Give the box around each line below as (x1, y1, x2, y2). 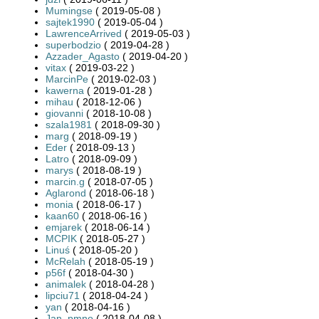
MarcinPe (46, 73, 88, 85)
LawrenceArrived (46, 27, 122, 39)
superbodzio (46, 38, 101, 51)
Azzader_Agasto (46, 50, 120, 62)
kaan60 (46, 209, 79, 221)
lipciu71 (46, 289, 80, 301)
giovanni (46, 107, 83, 119)
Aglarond (46, 187, 86, 199)
